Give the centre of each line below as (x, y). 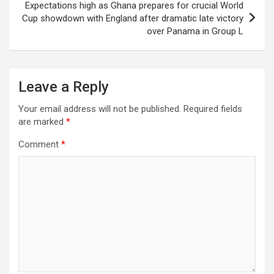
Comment (40, 144)
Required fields (213, 109)
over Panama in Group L (195, 31)
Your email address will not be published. (100, 109)
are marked (42, 121)
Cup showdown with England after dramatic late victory (133, 18)
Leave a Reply (64, 87)
